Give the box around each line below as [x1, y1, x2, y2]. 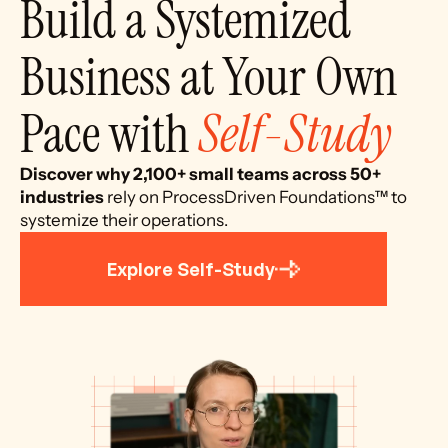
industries [20, 187, 107, 207]
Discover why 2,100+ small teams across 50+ [20, 164, 381, 184]
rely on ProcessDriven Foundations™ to [107, 187, 407, 207]
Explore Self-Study [107, 257, 275, 280]
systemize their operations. [20, 210, 228, 230]
